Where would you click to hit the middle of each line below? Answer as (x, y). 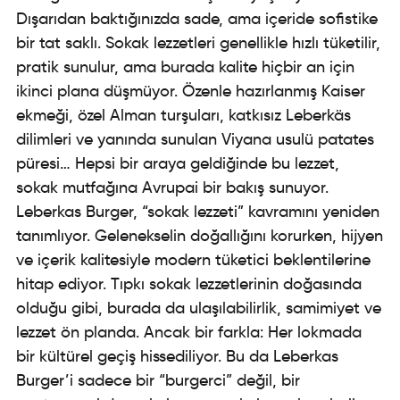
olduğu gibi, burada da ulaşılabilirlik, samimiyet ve (199, 308)
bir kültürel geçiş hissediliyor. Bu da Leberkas (177, 356)
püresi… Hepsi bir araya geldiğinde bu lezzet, (178, 163)
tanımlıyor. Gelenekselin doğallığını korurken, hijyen (200, 236)
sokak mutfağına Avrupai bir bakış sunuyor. (172, 187)
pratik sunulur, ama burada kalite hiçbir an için (185, 67)
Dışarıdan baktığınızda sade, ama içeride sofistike (197, 19)
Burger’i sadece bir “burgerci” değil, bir (158, 380)
